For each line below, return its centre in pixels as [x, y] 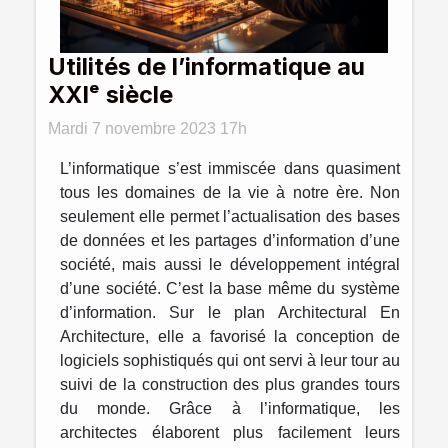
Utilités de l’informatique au [206, 66]
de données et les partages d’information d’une [230, 240]
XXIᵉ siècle [110, 94]
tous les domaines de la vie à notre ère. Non [230, 192]
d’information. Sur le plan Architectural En [230, 312]
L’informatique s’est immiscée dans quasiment [230, 168]
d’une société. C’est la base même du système [230, 288]
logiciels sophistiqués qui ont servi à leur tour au [230, 360]
